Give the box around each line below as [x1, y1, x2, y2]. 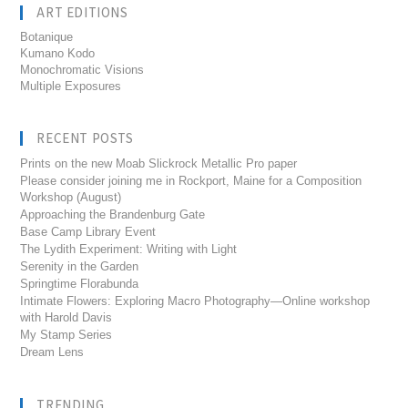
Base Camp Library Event [20, 225, 157, 240]
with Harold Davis [20, 311, 113, 325]
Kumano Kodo [20, 46, 96, 61]
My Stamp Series [20, 328, 113, 342]
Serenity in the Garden [20, 260, 139, 274]
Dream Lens [20, 345, 85, 360]
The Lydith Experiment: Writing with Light [20, 242, 238, 257]
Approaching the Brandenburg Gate [20, 208, 206, 222]
